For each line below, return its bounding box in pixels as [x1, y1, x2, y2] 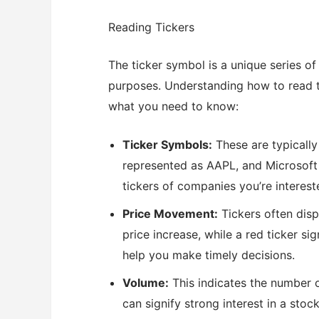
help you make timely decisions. [122, 248, 295, 263]
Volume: [122, 276, 169, 291]
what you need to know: [108, 98, 239, 113]
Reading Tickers [108, 19, 194, 34]
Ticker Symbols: [122, 137, 212, 152]
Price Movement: [122, 206, 218, 221]
